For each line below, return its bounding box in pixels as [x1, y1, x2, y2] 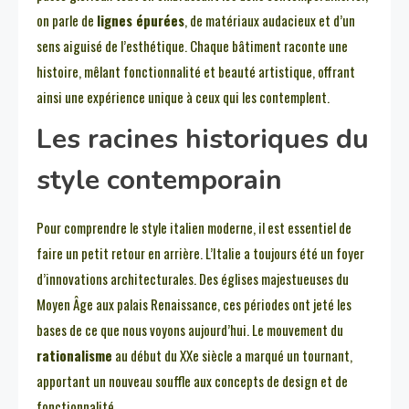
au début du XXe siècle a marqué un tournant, [112, 345, 352, 366]
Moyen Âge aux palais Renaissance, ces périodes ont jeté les [37, 294, 351, 315]
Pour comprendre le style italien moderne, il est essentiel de [37, 217, 351, 238]
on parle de [37, 10, 97, 31]
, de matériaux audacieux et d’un [184, 10, 355, 31]
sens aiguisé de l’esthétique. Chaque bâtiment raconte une [37, 36, 348, 57]
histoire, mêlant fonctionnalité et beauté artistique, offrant [37, 61, 355, 82]
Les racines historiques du [37, 121, 369, 159]
